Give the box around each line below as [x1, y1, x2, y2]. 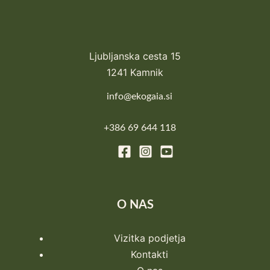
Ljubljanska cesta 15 [89, 49, 181, 62]
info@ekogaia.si [107, 91, 172, 101]
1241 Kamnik [107, 66, 163, 78]
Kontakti [131, 248, 168, 260]
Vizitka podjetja [113, 231, 186, 244]
